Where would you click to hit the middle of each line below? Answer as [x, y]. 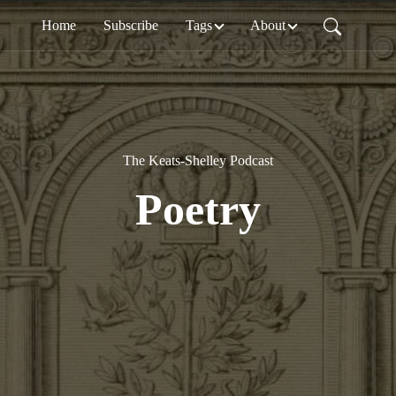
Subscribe [130, 25]
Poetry [198, 209]
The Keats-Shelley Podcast [198, 160]
